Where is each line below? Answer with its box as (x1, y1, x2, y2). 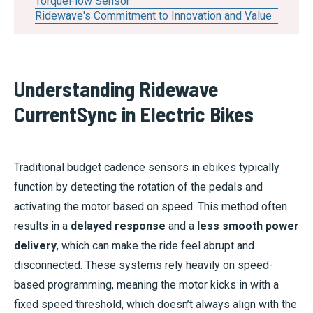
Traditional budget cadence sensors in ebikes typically (14, 161, 279, 175)
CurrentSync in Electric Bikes (14, 101, 254, 127)
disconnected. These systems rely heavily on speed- (14, 259, 273, 272)
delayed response (71, 219, 166, 233)
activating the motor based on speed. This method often (14, 200, 287, 214)
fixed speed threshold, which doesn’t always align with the (14, 298, 297, 312)
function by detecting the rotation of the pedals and (14, 180, 263, 194)
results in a (14, 219, 71, 233)
